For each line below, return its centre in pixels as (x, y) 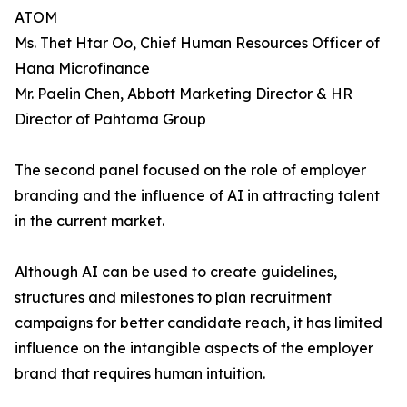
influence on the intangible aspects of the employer (194, 348)
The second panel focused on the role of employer (190, 170)
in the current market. (89, 221)
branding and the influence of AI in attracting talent (197, 195)
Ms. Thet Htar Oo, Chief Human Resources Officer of (197, 43)
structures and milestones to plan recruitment (173, 297)
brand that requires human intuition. (140, 373)
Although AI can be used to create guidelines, (176, 272)
